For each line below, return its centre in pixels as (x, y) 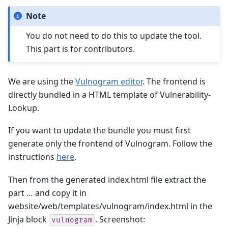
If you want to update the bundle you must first (99, 131)
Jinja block (28, 219)
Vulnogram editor (109, 81)
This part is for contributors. (81, 49)
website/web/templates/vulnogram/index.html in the (110, 206)
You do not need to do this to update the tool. (114, 35)
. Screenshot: (120, 219)
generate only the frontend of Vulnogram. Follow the (110, 144)
